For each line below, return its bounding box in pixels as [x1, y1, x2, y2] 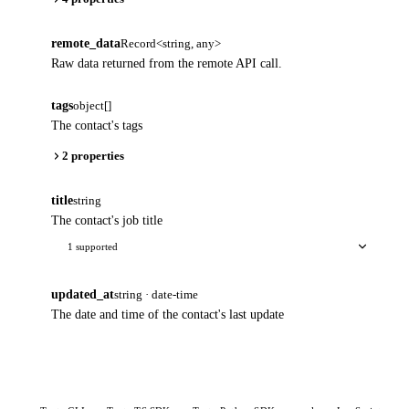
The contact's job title [51, 213, 163, 227]
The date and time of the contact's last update [51, 307, 284, 321]
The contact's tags [51, 118, 142, 132]
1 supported [68, 240, 118, 252]
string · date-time [114, 287, 198, 301]
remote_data [51, 36, 121, 50]
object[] [73, 98, 111, 112]
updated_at [51, 287, 114, 301]
